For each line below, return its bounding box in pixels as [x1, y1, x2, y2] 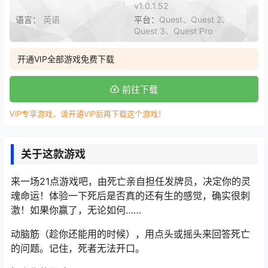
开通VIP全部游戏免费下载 [17, 53, 114, 64]
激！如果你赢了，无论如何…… [11, 203, 141, 216]
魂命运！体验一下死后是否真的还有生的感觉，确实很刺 [11, 189, 250, 202]
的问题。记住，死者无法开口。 [11, 242, 145, 254]
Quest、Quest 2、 [159, 14, 230, 25]
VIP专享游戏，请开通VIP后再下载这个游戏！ [10, 108, 166, 118]
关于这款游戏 [21, 147, 86, 160]
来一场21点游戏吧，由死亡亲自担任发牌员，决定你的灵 [11, 175, 251, 187]
